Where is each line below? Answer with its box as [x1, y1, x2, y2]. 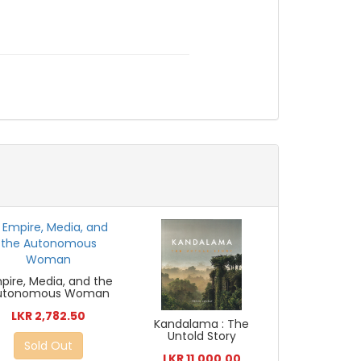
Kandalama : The [154, 316, 250, 333]
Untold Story [167, 328, 236, 345]
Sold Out [24, 338, 73, 355]
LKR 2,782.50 [11, 308, 86, 325]
